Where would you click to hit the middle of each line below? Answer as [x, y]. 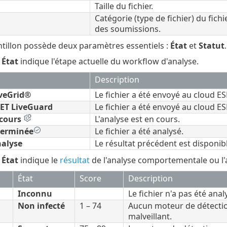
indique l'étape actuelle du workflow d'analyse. [108, 61]
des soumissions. [127, 29]
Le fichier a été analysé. [139, 131]
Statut [211, 45]
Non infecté [41, 205]
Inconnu [35, 193]
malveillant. [150, 216]
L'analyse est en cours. [137, 119]
